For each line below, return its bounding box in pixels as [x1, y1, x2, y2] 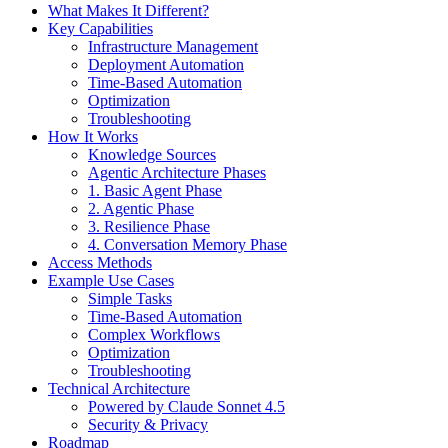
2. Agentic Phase [88, 200, 194, 218]
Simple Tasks [88, 290, 172, 308]
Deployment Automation [88, 56, 244, 74]
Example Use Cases [48, 272, 174, 290]
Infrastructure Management [88, 38, 258, 56]
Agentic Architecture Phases [88, 164, 266, 182]
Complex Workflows [88, 326, 220, 344]
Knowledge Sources [88, 146, 216, 164]
